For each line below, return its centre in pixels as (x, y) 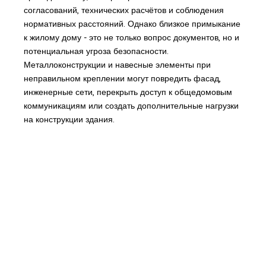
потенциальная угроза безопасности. (96, 51)
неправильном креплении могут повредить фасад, (122, 78)
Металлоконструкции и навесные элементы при (117, 64)
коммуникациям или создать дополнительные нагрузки (131, 105)
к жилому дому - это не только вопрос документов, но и (131, 37)
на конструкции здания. (69, 119)
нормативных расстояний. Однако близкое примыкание (132, 23)
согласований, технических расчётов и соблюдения (123, 10)
